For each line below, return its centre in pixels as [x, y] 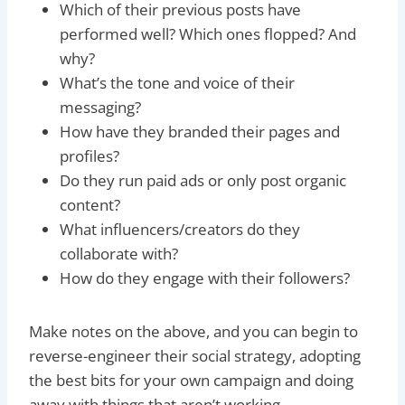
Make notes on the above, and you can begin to [193, 331]
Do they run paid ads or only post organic [203, 180]
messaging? [100, 107]
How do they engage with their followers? [205, 278]
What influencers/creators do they [180, 229]
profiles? [89, 155]
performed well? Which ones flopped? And [208, 33]
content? [90, 204]
